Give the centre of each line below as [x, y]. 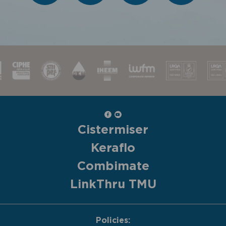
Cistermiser [113, 130]
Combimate [113, 166]
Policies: [113, 220]
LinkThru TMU [113, 184]
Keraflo [113, 148]
